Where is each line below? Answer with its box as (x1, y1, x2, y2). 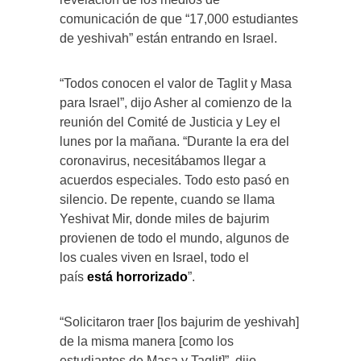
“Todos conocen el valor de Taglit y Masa (60, 76, 292, 90)
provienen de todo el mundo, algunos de (60, 230, 289, 245)
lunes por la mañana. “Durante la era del (60, 134, 289, 148)
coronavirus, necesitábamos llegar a (60, 153, 266, 168)
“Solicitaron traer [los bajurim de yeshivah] (60, 314, 299, 329)
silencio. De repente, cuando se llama (60, 192, 275, 206)
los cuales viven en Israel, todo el (60, 250, 249, 264)
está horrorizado (87, 269, 188, 284)
